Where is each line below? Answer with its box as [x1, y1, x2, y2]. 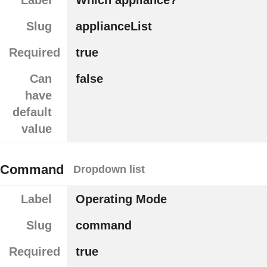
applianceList [75, 20, 152, 33]
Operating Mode [75, 193, 167, 206]
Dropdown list [73, 163, 145, 176]
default [12, 105, 52, 119]
